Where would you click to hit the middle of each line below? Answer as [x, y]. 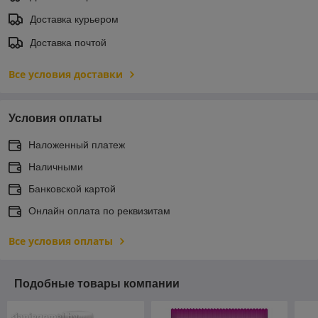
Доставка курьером [74, 19]
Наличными [56, 166]
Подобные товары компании [97, 283]
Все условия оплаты [61, 241]
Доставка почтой [68, 42]
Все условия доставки [66, 74]
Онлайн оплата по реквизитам [99, 210]
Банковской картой [72, 188]
